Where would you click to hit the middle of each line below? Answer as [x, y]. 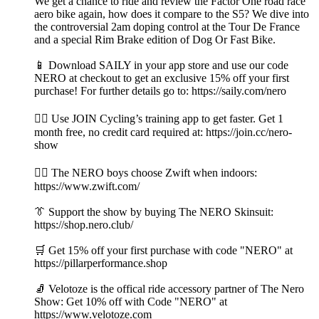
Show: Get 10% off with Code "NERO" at [131, 302]
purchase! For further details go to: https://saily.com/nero [160, 91]
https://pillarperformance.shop [101, 263]
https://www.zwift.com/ [87, 187]
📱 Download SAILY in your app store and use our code [161, 66]
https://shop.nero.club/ [84, 225]
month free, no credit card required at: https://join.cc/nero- [163, 132]
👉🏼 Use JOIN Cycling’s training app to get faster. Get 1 [159, 119]
